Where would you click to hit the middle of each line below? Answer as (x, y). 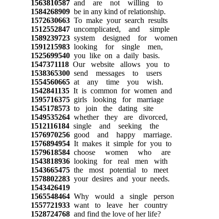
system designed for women (123, 38)
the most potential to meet (119, 170)
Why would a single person (122, 196)
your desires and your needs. (120, 178)
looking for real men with (119, 161)
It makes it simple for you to (120, 143)
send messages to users (116, 73)
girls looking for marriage (117, 99)
